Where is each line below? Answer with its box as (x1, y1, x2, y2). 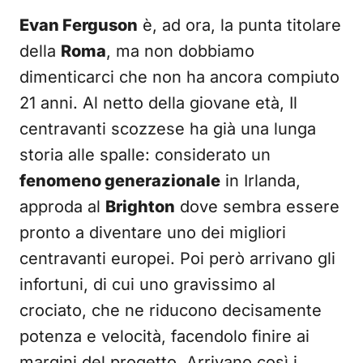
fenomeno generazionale (19, 171, 220, 190)
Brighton (105, 197, 175, 216)
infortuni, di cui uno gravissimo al (19, 275, 275, 294)
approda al (19, 197, 105, 216)
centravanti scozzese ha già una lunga (19, 119, 316, 139)
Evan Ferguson (19, 15, 138, 35)
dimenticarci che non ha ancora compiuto (19, 67, 340, 87)
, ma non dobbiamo (106, 41, 254, 61)
